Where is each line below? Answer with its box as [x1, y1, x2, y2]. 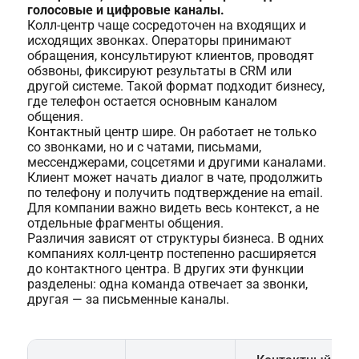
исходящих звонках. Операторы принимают [26, 32, 292, 48]
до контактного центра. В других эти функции [26, 260, 304, 276]
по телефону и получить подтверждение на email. [26, 184, 323, 200]
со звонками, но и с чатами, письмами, [26, 139, 261, 155]
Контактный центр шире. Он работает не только [26, 123, 317, 139]
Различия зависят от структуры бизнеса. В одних [26, 230, 324, 246]
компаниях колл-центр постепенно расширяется [26, 245, 317, 261]
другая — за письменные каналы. [26, 291, 229, 307]
